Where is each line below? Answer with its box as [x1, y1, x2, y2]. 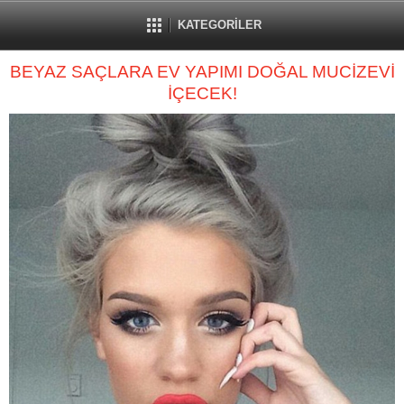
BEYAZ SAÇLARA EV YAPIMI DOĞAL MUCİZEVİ [9, 62, 395, 81]
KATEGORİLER [177, 18, 262, 32]
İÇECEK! [167, 84, 237, 103]
